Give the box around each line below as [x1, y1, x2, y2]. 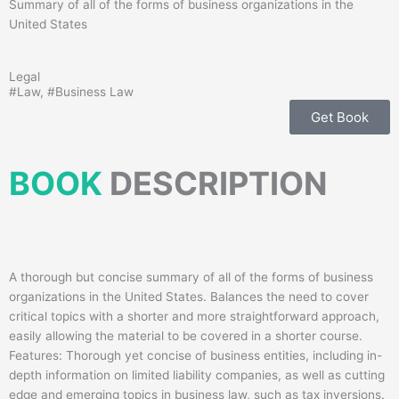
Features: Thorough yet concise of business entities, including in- [9, 348, 382, 362]
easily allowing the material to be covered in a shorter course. [9, 329, 362, 343]
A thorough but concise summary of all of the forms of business [9, 270, 373, 284]
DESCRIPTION [110, 164, 327, 203]
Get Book [311, 109, 369, 126]
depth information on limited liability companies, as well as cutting [9, 368, 385, 382]
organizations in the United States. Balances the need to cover [9, 289, 369, 304]
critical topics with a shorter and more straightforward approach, [9, 309, 379, 323]
